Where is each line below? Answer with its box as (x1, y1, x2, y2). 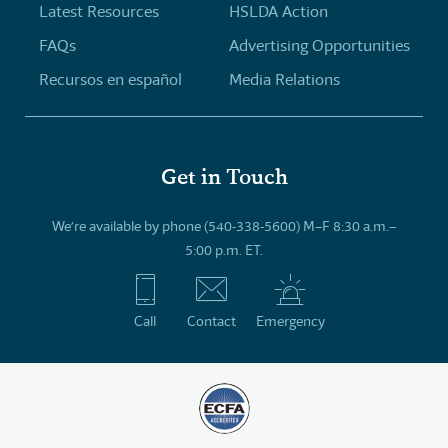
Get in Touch (160, 161, 288, 191)
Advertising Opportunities (228, 34, 410, 56)
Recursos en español (38, 68, 182, 90)
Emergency (255, 311, 325, 330)
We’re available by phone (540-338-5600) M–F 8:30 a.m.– (52, 216, 396, 235)
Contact (186, 311, 236, 330)
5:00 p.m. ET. (185, 240, 263, 259)
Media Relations (228, 68, 340, 90)
